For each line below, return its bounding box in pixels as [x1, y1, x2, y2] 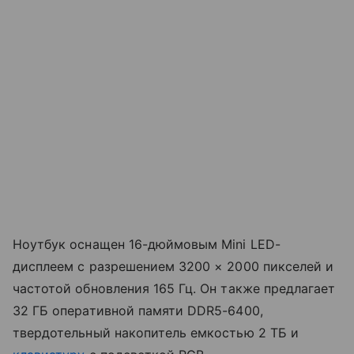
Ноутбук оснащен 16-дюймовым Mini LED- [13, 235, 281, 252]
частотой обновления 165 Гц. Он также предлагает [13, 280, 336, 296]
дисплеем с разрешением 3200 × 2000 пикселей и [13, 258, 334, 274]
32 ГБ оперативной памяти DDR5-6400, [13, 302, 263, 318]
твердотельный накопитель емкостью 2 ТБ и [13, 324, 299, 341]
